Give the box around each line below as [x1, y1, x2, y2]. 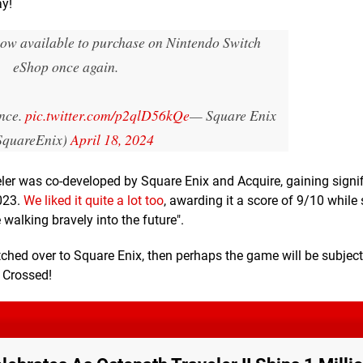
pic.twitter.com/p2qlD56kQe [24, 105, 190, 125]
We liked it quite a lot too [23, 192, 164, 208]
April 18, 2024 [70, 129, 154, 149]
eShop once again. [13, 56, 118, 76]
